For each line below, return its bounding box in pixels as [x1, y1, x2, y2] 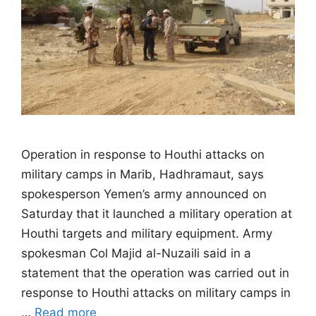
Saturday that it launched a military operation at [21, 206, 292, 221]
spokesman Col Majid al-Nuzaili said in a [21, 245, 251, 260]
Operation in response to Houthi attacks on [21, 147, 265, 162]
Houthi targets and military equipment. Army [21, 226, 272, 241]
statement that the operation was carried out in [21, 265, 289, 280]
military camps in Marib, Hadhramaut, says [21, 166, 264, 181]
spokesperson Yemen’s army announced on [21, 186, 267, 201]
